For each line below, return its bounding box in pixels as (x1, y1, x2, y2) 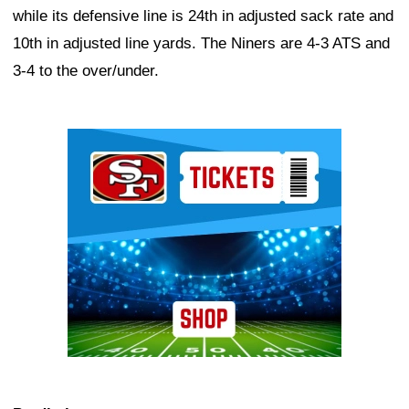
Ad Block (68, 133, 129, 152)
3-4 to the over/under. (13, 62, 159, 80)
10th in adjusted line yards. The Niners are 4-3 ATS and (13, 35, 390, 53)
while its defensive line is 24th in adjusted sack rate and (13, 7, 393, 26)
